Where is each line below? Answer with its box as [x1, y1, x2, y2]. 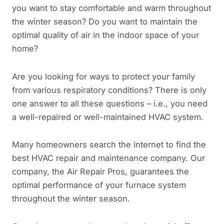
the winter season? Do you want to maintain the [12, 16, 197, 27]
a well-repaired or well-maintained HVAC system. [12, 111, 203, 122]
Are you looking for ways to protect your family [12, 71, 195, 81]
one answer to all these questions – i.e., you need [12, 98, 207, 108]
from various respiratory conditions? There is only [12, 84, 206, 95]
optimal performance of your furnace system [12, 180, 186, 190]
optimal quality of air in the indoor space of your [12, 30, 199, 40]
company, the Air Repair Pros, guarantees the [12, 166, 189, 177]
